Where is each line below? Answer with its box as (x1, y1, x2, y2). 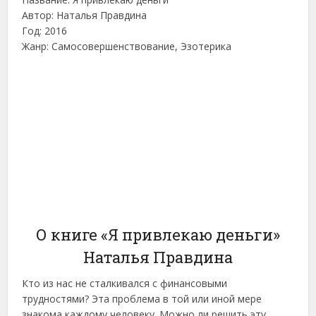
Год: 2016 (22, 24, 68, 38)
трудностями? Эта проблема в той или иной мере (22, 292, 262, 305)
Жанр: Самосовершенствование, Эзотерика (22, 39, 232, 54)
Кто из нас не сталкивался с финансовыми (22, 276, 228, 290)
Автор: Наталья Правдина (22, 8, 147, 23)
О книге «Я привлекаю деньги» (36, 224, 280, 245)
